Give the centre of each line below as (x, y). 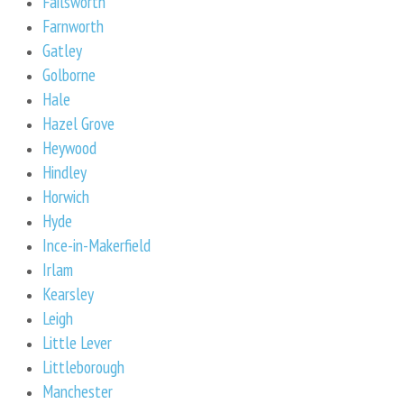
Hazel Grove (78, 123)
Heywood (69, 147)
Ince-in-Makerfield (96, 244)
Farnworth (73, 25)
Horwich (66, 196)
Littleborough (83, 366)
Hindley (64, 171)
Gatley (62, 50)
